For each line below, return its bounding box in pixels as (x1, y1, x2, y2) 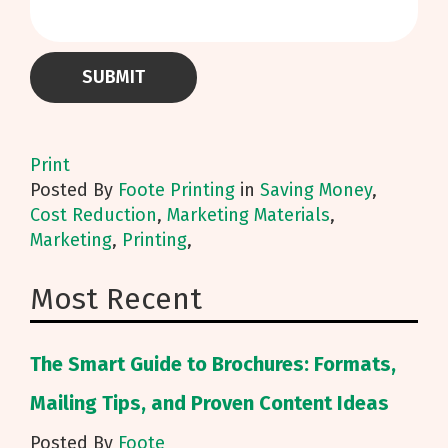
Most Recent (30, 281, 202, 317)
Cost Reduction (30, 204, 157, 226)
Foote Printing (118, 179, 235, 201)
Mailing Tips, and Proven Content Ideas (30, 391, 389, 415)
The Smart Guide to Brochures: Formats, (30, 352, 396, 376)
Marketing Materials (167, 204, 330, 226)
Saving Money (260, 179, 372, 201)
